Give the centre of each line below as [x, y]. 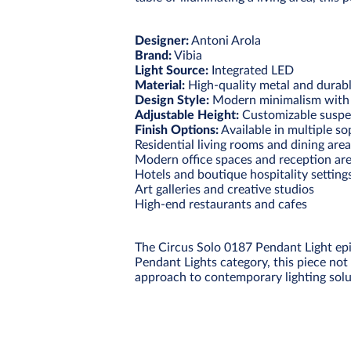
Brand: [153, 55]
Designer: [162, 40]
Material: [160, 85]
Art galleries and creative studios [224, 189]
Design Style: [172, 100]
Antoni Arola [225, 40]
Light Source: [172, 70]
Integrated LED [251, 70]
